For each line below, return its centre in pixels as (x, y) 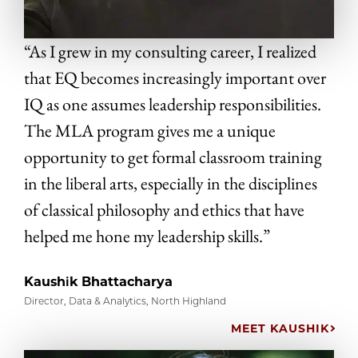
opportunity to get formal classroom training (173, 157)
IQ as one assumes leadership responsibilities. (173, 104)
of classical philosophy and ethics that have (164, 209)
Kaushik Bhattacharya (98, 281)
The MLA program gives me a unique (150, 130)
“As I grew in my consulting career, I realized (170, 51)
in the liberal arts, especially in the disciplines (171, 183)
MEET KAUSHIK (280, 328)
